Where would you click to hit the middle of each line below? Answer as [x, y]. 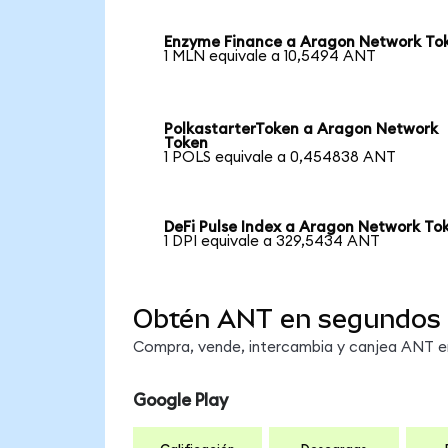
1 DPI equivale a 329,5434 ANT [272, 242]
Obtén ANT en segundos [286, 319]
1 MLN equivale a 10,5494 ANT [270, 56]
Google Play [180, 401]
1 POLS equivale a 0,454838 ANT [280, 158]
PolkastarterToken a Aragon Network [301, 130]
